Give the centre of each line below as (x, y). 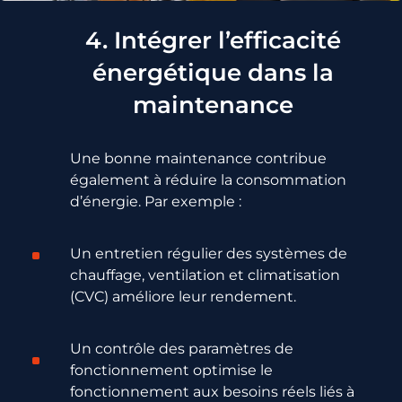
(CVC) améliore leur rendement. (183, 297)
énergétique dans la (213, 72)
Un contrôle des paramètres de (181, 349)
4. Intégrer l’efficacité (213, 40)
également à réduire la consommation (208, 179)
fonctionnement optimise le (171, 371)
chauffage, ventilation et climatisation (205, 275)
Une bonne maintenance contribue (198, 158)
